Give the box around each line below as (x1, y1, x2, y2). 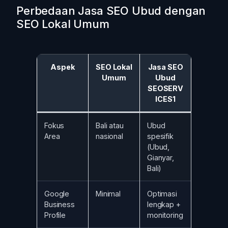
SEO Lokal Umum (16, 17, 109, 31)
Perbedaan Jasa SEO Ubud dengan (16, 4, 206, 17)
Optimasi (147, 189, 177, 198)
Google (44, 189, 70, 198)
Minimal (96, 189, 121, 198)
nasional (96, 131, 123, 140)
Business (44, 199, 75, 209)
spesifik (147, 131, 174, 140)
